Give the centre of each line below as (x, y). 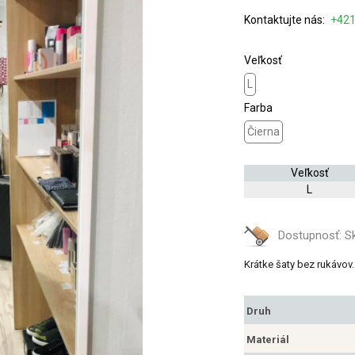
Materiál (268, 340)
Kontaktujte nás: (286, 20)
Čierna (263, 132)
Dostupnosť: (311, 236)
